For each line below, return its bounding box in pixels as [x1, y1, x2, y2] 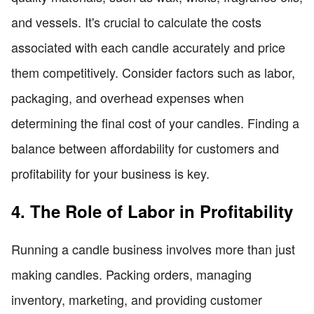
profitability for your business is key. [11, 163, 210, 182]
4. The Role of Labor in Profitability [11, 198, 293, 223]
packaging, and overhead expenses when [11, 88, 244, 107]
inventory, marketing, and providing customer [11, 289, 262, 308]
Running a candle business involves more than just [11, 239, 295, 258]
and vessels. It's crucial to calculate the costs [11, 12, 261, 31]
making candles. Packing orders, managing [11, 264, 252, 283]
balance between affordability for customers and [11, 138, 279, 157]
